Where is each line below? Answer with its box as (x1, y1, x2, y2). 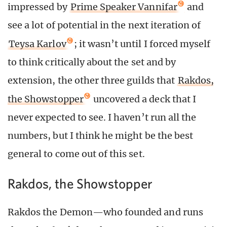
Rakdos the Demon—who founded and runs (8, 206, 203, 218)
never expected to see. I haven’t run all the (8, 111, 197, 123)
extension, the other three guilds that (8, 74, 177, 86)
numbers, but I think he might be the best (8, 129, 194, 141)
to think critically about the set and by (8, 56, 176, 68)
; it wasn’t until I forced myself (73, 37, 211, 50)
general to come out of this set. (8, 147, 145, 160)
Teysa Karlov (9, 37, 66, 50)
